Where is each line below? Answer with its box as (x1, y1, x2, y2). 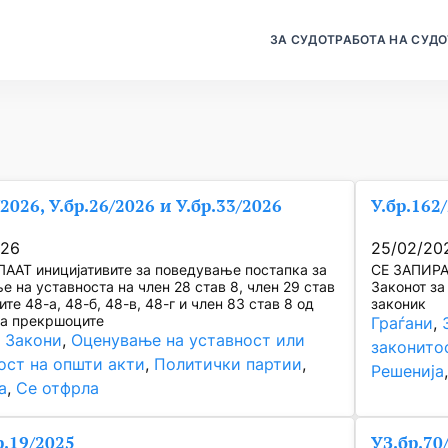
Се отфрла (16, 379, 100, 398)
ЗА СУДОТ (269, 32, 336, 47)
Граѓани (371, 314, 434, 333)
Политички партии (154, 355, 303, 374)
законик (371, 295, 427, 312)
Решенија (371, 362, 445, 381)
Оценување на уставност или (71, 331, 306, 350)
